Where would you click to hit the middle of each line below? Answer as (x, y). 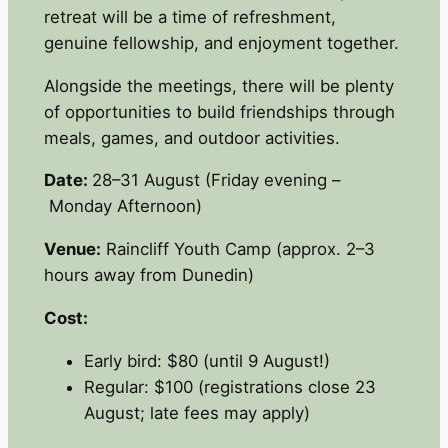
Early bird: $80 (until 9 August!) (206, 360)
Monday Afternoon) (122, 206)
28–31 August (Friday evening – (215, 180)
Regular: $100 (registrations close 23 (229, 386)
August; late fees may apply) (196, 412)
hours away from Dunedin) (148, 275)
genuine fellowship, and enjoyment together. (221, 42)
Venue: (72, 249)
